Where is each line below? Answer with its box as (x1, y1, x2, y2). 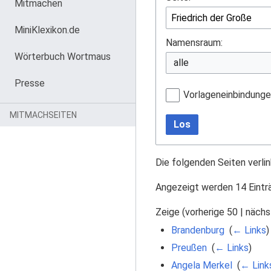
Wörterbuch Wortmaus (15, 51, 111, 62)
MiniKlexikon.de (15, 24, 80, 36)
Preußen (171, 241, 207, 253)
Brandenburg (171, 224, 224, 236)
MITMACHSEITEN (10, 110, 77, 120)
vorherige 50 (185, 206, 238, 218)
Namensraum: (166, 36, 223, 48)
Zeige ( (155, 206, 185, 218)
